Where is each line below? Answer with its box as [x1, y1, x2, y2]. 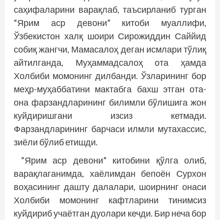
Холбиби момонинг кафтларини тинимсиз [14, 194, 206, 205]
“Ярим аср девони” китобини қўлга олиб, [21, 154, 206, 165]
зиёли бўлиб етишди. [14, 136, 98, 147]
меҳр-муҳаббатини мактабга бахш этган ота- [14, 83, 206, 94]
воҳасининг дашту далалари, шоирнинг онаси [14, 181, 206, 192]
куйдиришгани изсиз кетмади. [14, 110, 206, 121]
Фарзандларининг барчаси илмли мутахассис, [14, 123, 206, 134]
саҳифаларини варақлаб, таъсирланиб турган [14, 3, 206, 15]
